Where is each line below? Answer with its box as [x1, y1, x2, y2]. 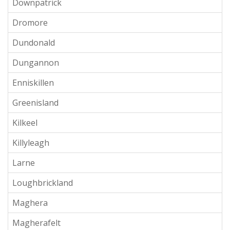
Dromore [12, 16, 48, 28]
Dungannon [12, 56, 59, 68]
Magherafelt [12, 217, 61, 228]
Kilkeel [12, 117, 37, 128]
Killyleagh [12, 137, 49, 148]
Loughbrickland [12, 177, 73, 188]
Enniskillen [12, 76, 54, 88]
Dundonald [12, 36, 55, 48]
